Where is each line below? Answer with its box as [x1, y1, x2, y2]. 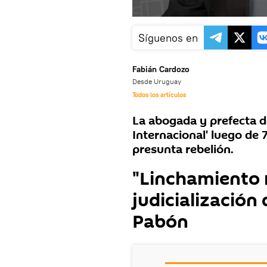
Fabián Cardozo [132, 64, 190, 75]
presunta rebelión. [132, 141, 234, 159]
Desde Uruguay [132, 77, 181, 86]
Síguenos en [138, 31, 198, 45]
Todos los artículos [132, 91, 186, 100]
